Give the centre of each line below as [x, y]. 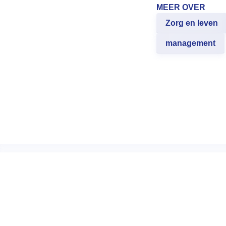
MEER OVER [181, 8]
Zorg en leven [192, 23]
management [190, 43]
